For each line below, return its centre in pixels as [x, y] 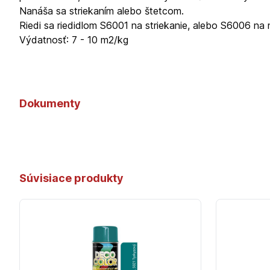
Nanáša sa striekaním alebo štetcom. [102, 11]
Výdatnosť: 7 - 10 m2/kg [74, 40]
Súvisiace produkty [71, 178]
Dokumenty [50, 104]
